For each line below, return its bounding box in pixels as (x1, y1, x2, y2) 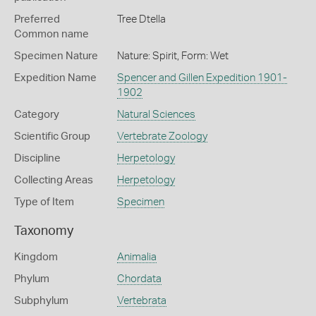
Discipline (14, 153, 61, 164)
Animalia (116, 252, 157, 262)
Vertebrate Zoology (116, 131, 207, 142)
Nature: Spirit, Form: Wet (116, 51, 229, 61)
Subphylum (14, 296, 68, 306)
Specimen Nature (14, 51, 98, 61)
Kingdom (14, 252, 58, 262)
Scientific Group (14, 131, 90, 142)
